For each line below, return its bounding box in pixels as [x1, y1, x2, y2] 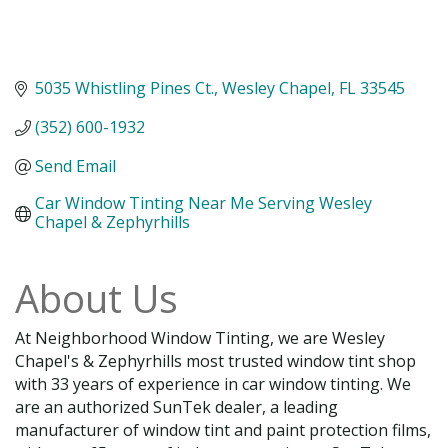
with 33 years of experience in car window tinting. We [15, 373, 411, 396]
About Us [15, 272, 178, 325]
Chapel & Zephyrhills [35, 211, 190, 234]
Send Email [35, 155, 116, 178]
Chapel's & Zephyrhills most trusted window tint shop [15, 350, 416, 373]
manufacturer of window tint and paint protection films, [15, 419, 431, 442]
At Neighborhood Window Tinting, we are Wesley [15, 327, 385, 350]
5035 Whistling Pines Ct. [35, 77, 214, 100]
